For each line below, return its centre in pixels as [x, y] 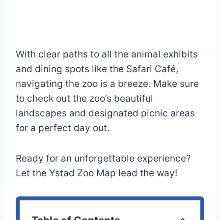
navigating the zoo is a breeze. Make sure [107, 84]
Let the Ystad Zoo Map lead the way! [96, 173]
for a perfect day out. [63, 128]
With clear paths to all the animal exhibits [107, 55]
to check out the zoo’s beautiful [84, 99]
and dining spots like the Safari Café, [97, 69]
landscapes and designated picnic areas [105, 113]
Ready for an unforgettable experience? [103, 159]
